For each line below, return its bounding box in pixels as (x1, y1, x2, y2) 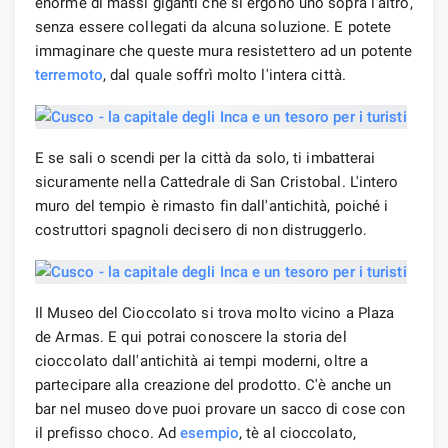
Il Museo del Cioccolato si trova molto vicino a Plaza (35, 303, 395, 322)
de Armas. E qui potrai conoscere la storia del (35, 327, 347, 346)
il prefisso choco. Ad (35, 423, 181, 442)
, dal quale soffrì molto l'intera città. (102, 65, 346, 84)
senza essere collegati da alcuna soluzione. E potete (35, 17, 392, 36)
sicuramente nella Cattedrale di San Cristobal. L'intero (35, 172, 399, 191)
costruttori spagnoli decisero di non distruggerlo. (35, 220, 368, 239)
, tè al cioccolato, (238, 423, 356, 442)
